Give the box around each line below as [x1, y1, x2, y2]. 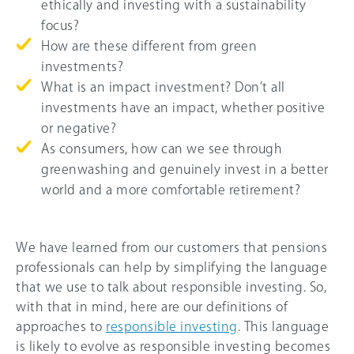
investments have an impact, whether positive [41, 100, 325, 114]
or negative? [41, 121, 116, 134]
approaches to [16, 319, 106, 333]
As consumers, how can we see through [41, 141, 282, 155]
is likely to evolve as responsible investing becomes [16, 339, 330, 352]
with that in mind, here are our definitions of [16, 299, 288, 313]
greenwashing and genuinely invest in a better [41, 162, 329, 175]
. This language [237, 319, 329, 333]
